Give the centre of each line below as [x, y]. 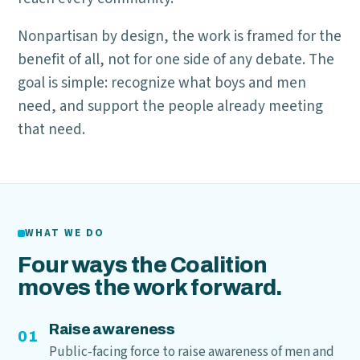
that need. [52, 130]
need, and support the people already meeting [171, 106]
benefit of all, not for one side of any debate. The [176, 60]
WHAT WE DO [65, 233]
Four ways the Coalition [143, 265]
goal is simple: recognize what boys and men [162, 83]
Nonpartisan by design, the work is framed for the [180, 37]
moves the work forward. [150, 288]
